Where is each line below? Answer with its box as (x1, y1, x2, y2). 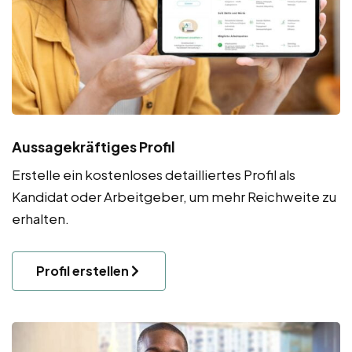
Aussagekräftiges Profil (12, 137, 175, 156)
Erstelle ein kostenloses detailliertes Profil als (12, 165, 295, 183)
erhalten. (12, 209, 71, 227)
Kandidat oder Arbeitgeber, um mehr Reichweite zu (12, 187, 336, 205)
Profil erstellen (36, 262, 129, 279)
